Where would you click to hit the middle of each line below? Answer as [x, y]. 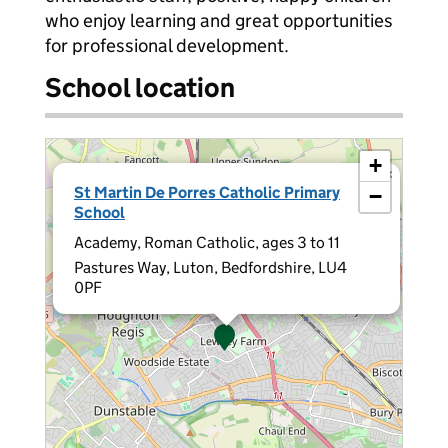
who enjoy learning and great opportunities [219, 20]
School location [140, 87]
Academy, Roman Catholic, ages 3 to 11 [207, 242]
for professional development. [167, 45]
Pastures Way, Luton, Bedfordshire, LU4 [210, 267]
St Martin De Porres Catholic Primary [207, 192]
